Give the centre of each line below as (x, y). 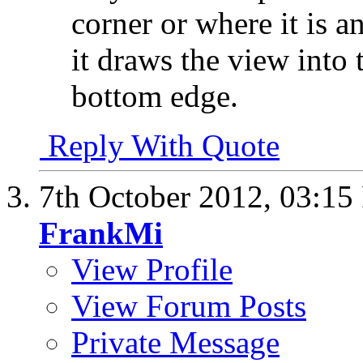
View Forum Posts (189, 306)
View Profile (152, 269)
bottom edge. (155, 96)
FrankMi (101, 233)
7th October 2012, (159, 196)
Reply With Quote (160, 145)
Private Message (175, 342)
